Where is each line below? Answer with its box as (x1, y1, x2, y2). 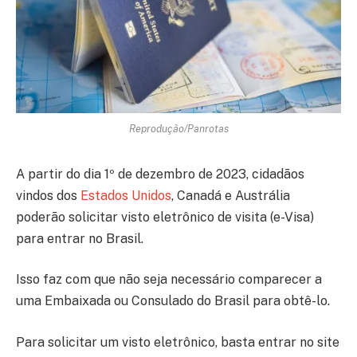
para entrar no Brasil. (16, 230, 143, 246)
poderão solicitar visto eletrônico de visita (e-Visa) (16, 209, 314, 225)
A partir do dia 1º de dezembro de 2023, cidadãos (16, 166, 304, 182)
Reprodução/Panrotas (128, 122, 229, 135)
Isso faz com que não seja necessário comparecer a (16, 272, 322, 288)
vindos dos (16, 187, 80, 203)
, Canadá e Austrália (171, 187, 290, 203)
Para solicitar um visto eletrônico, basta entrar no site (16, 335, 339, 351)
